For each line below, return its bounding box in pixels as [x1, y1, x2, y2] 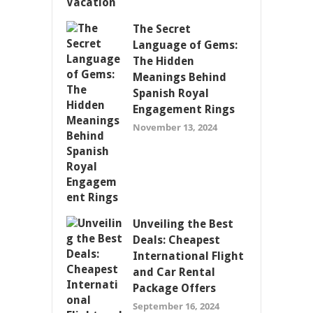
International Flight [133, 249, 244, 263]
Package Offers [133, 282, 216, 296]
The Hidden [133, 54, 194, 68]
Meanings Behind [133, 71, 226, 85]
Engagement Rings [133, 103, 235, 117]
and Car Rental [133, 265, 215, 279]
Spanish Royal [133, 87, 209, 101]
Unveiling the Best [133, 217, 233, 231]
